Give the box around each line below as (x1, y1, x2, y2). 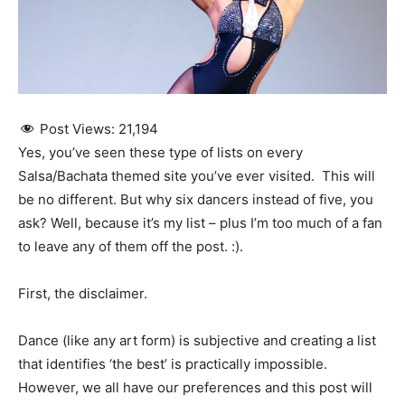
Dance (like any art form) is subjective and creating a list (18, 331, 376, 349)
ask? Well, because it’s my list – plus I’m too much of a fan (18, 213, 382, 231)
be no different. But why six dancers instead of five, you (18, 190, 373, 208)
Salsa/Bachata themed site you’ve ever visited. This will (18, 166, 375, 184)
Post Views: (40, 119, 115, 137)
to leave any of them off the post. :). (18, 237, 243, 255)
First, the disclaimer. (18, 284, 147, 302)
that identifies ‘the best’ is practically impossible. (18, 354, 331, 372)
